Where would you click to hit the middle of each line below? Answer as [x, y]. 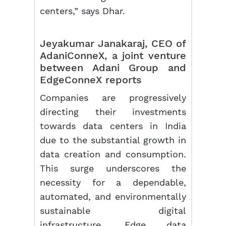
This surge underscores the [113, 168]
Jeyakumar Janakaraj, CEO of [113, 43]
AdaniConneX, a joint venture [113, 55]
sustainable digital [113, 211]
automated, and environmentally [113, 196]
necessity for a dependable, [113, 182]
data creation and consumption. [113, 154]
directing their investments [113, 112]
